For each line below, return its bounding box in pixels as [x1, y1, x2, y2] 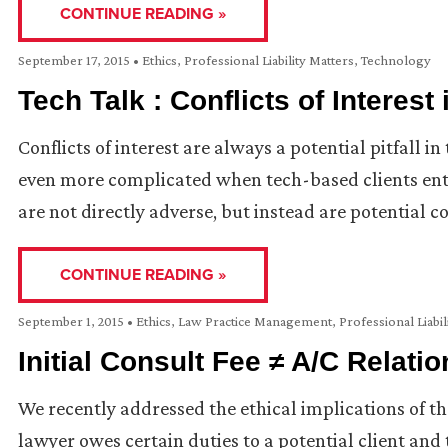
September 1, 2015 [18, 313, 127, 330]
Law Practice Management [178, 313, 332, 330]
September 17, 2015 [18, 52, 133, 69]
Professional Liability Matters [184, 52, 354, 69]
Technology [361, 52, 431, 69]
